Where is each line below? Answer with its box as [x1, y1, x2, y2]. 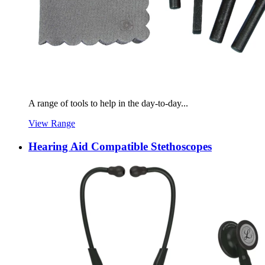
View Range [28, 118, 75, 129]
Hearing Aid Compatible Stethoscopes [28, 140, 212, 153]
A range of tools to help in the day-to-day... [28, 98, 188, 109]
